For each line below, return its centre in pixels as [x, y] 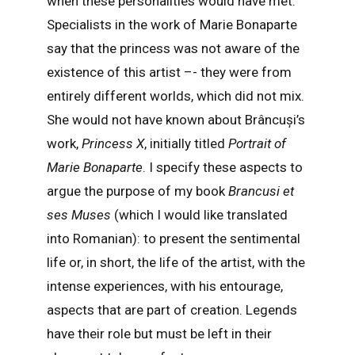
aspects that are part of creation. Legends [172, 310]
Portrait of [257, 144]
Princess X [113, 144]
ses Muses [80, 215]
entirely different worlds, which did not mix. [175, 96]
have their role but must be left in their [159, 334]
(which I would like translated [200, 215]
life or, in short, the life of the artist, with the [176, 263]
